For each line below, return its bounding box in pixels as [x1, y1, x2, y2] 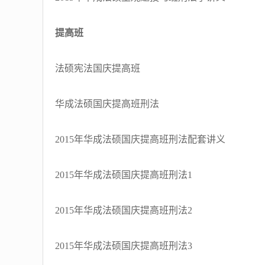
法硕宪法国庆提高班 [55, 63, 140, 73]
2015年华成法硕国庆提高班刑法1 [55, 170, 192, 180]
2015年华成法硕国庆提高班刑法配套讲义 [55, 134, 225, 144]
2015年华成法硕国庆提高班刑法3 [55, 241, 192, 251]
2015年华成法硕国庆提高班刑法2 [55, 205, 192, 215]
